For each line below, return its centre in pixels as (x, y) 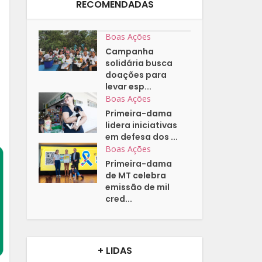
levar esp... (129, 87)
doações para (136, 75)
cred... (119, 199)
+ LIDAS (115, 251)
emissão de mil (138, 187)
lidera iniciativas (142, 125)
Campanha (130, 52)
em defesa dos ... (142, 137)
